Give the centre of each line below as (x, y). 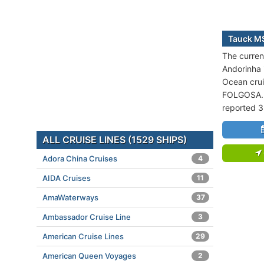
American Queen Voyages (89, 256)
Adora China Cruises (80, 159)
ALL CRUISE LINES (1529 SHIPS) (115, 140)
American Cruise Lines (83, 236)
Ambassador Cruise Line (87, 217)
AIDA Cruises (67, 178)
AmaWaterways (70, 197)
